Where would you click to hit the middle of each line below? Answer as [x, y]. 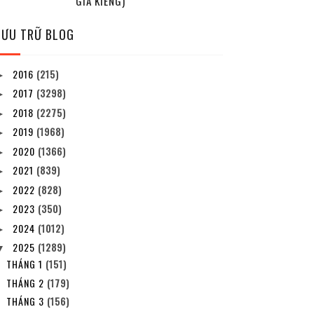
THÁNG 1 [26, 264]
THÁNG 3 [27, 301]
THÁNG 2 [27, 282]
